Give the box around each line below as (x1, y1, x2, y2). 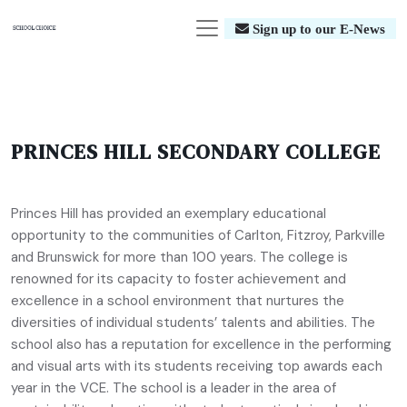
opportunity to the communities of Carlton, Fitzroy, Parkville (11, 226, 385, 244)
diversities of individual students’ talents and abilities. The (11, 313, 375, 332)
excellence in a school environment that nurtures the (11, 292, 344, 310)
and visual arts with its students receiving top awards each (11, 357, 382, 375)
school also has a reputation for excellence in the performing (11, 335, 392, 353)
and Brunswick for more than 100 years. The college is (11, 248, 348, 266)
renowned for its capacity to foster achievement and (11, 270, 346, 288)
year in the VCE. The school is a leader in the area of (11, 379, 336, 397)
